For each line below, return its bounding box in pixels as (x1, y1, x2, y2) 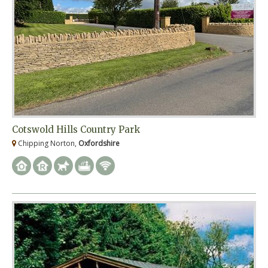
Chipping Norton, (16, 138, 78, 149)
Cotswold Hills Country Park (12, 124, 140, 136)
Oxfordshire (78, 138, 120, 149)
